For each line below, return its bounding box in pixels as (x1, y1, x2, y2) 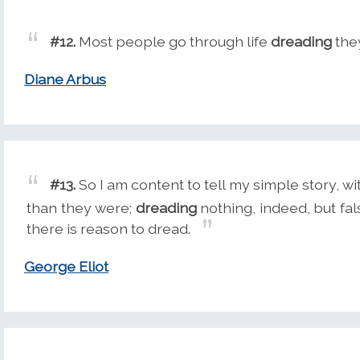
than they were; (27, 199, 136, 217)
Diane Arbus (24, 71, 106, 88)
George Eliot (24, 258, 108, 276)
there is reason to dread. (27, 220, 190, 238)
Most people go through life (76, 33, 272, 51)
